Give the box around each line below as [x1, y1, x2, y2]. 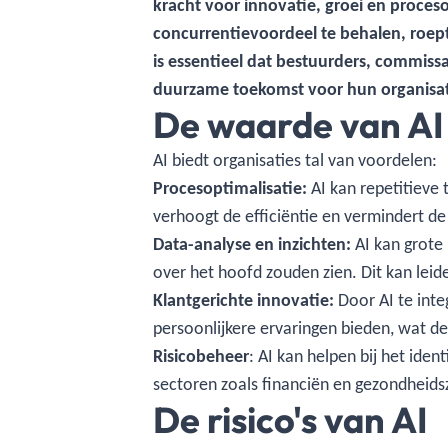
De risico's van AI [153, 397, 429, 442]
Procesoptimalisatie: [153, 177, 312, 199]
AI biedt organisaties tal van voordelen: [153, 149, 438, 171]
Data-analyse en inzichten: [153, 233, 356, 255]
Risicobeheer [153, 345, 250, 367]
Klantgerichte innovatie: [153, 289, 339, 311]
